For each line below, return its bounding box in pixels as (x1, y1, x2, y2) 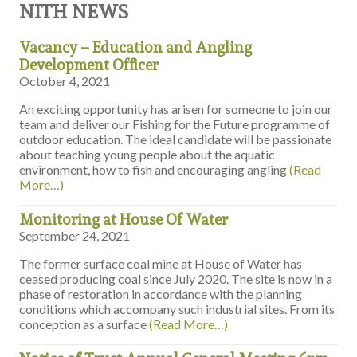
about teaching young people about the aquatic (19, 147, 276, 163)
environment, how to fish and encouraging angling (19, 162, 290, 178)
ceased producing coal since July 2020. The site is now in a (19, 271, 333, 287)
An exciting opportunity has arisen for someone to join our (19, 101, 333, 117)
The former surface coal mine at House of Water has (19, 256, 303, 272)
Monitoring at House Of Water (19, 210, 229, 229)
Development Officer (19, 56, 159, 74)
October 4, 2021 (19, 73, 111, 89)
